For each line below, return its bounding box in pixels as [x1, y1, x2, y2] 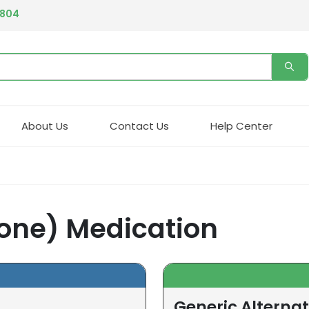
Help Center [210, 118, 272, 133]
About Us [21, 118, 68, 133]
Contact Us [110, 118, 169, 133]
